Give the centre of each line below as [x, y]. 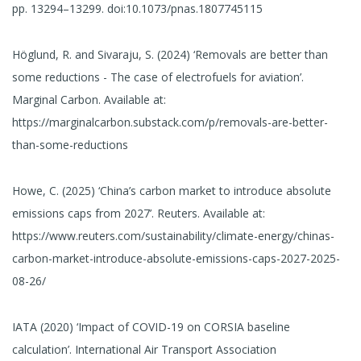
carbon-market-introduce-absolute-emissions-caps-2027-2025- [176, 258]
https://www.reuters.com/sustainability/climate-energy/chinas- [173, 235]
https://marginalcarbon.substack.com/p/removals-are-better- [170, 122]
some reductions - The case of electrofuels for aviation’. [158, 77]
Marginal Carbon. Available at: [89, 100]
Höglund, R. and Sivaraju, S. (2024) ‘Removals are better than [170, 55]
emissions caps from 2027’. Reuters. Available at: [139, 213]
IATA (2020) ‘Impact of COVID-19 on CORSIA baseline [151, 326]
